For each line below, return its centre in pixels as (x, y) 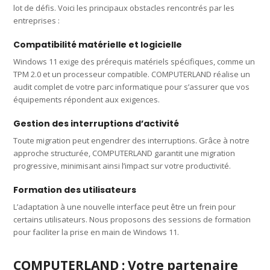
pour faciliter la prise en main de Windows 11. (96, 232)
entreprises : (37, 20)
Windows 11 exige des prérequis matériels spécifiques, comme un (134, 61)
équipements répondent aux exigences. (87, 99)
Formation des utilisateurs (75, 190)
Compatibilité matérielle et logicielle (98, 44)
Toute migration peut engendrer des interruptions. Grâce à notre (132, 140)
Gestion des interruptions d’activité (96, 123)
